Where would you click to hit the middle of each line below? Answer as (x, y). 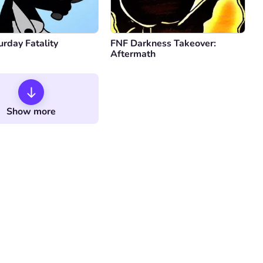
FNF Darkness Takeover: (163, 44)
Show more (31, 112)
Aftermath (133, 54)
